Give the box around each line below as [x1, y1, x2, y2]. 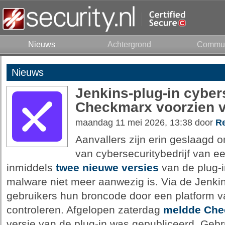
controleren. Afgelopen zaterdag [6, 204, 163, 216]
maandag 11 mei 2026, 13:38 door [75, 118, 215, 128]
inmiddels [6, 162, 56, 174]
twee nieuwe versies [55, 162, 159, 174]
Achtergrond [107, 40, 151, 49]
